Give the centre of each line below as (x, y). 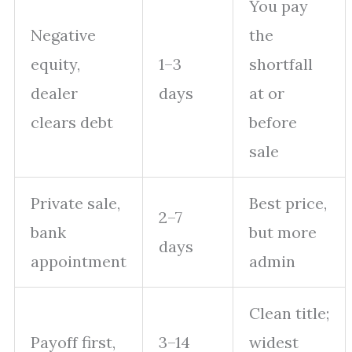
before (273, 122)
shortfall (281, 64)
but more (283, 232)
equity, (55, 64)
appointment (79, 261)
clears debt (72, 122)
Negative (63, 35)
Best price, (288, 203)
